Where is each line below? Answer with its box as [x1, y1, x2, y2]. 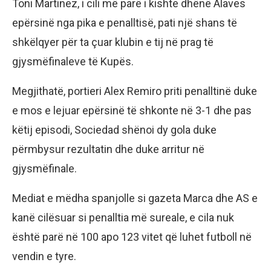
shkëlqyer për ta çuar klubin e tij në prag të [12, 35, 214, 48]
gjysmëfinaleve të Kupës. [12, 54, 134, 68]
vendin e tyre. [12, 249, 79, 263]
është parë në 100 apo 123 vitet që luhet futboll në [12, 230, 252, 243]
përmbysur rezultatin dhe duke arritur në [12, 142, 204, 155]
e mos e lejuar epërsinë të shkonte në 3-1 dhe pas [12, 103, 252, 117]
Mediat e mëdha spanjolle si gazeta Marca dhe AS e [12, 191, 258, 204]
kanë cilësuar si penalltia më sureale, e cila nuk [12, 211, 234, 224]
